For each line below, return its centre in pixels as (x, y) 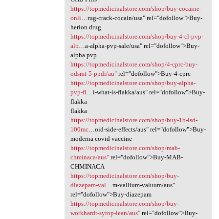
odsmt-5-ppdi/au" (93, 74)
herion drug (86, 27)
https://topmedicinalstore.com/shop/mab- (125, 148)
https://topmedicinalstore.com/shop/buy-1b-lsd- (134, 120)
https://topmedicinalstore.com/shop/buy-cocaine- (136, 9)
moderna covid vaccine (101, 139)
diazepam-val (88, 185)
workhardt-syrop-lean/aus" (105, 213)
